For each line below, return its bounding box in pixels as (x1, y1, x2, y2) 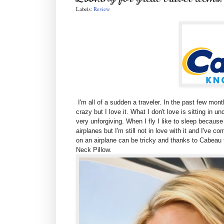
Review (93, 5, 110, 13)
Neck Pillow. (76, 146, 111, 154)
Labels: (76, 5, 93, 13)
